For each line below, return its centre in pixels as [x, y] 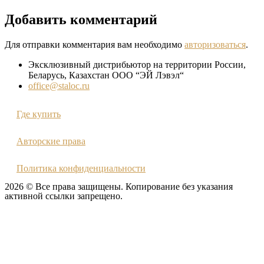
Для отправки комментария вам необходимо [95, 44]
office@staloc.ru [59, 85]
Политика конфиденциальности [81, 168]
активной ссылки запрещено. [64, 196]
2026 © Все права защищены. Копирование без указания [119, 186]
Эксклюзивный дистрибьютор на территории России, [137, 64]
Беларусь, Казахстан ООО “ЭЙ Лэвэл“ [106, 75]
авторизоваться [215, 44]
